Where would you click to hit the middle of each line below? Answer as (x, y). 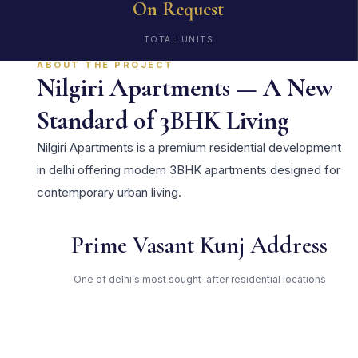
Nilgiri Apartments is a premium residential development (189, 147)
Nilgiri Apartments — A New (185, 87)
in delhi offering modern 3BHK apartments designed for (189, 169)
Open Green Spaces (199, 326)
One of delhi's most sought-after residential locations (199, 279)
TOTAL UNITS (179, 39)
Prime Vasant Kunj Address (199, 245)
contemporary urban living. (109, 192)
